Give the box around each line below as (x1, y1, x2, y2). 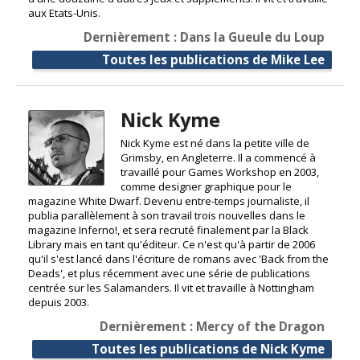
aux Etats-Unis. (28, 5, 100, 20)
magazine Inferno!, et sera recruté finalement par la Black (28, 222, 309, 237)
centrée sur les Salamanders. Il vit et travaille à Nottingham (28, 280, 314, 295)
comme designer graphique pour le (120, 178, 292, 194)
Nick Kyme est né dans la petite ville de (120, 135, 309, 150)
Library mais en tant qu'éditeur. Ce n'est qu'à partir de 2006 (28, 236, 315, 252)
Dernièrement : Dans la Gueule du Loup (84, 28, 325, 45)
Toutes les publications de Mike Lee (102, 51, 325, 67)
